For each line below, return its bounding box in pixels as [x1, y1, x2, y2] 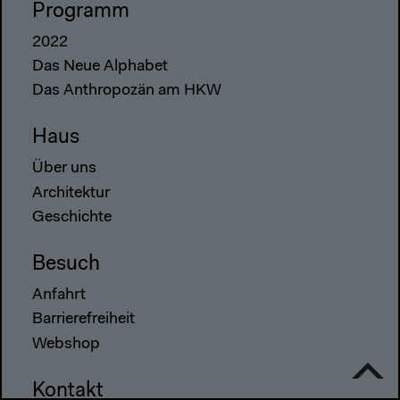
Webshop [32, 336, 100, 353]
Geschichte [32, 210, 112, 227]
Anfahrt [32, 287, 86, 304]
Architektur [32, 185, 110, 202]
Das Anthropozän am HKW [32, 83, 221, 100]
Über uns [32, 161, 96, 178]
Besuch [32, 254, 100, 275]
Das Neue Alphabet [32, 59, 168, 76]
